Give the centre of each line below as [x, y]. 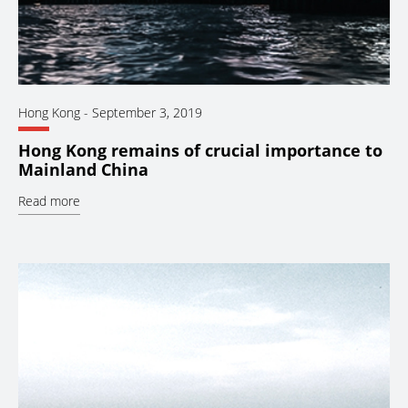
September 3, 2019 [147, 112]
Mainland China [83, 169]
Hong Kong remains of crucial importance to [200, 150]
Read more [49, 200]
